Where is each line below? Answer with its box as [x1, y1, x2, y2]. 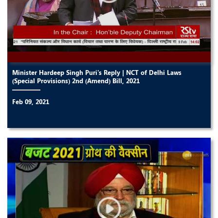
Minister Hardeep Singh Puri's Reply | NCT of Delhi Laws [12, 68, 182, 76]
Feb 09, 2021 [12, 97, 49, 106]
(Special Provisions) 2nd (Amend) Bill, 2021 [12, 76, 140, 85]
